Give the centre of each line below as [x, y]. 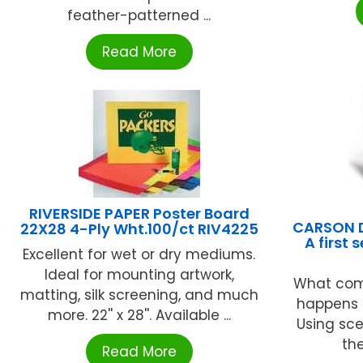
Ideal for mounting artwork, [139, 274]
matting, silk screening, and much [139, 295]
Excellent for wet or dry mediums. [139, 254]
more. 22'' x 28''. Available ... [139, 315]
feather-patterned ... [139, 15]
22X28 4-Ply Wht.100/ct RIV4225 [139, 228]
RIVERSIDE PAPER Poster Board [139, 213]
